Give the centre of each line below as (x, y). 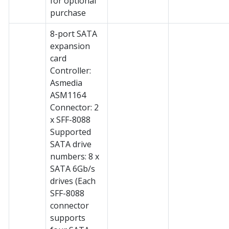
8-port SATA (74, 33)
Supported (71, 132)
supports (68, 217)
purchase (68, 13)
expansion (70, 46)
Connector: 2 (74, 107)
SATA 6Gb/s (73, 168)
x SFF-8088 (70, 119)
